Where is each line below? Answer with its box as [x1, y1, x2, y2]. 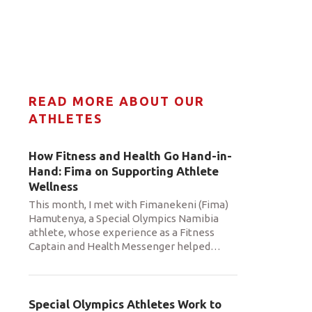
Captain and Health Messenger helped [29, 240, 210, 252]
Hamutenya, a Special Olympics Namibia [29, 212, 219, 224]
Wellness [29, 180, 78, 193]
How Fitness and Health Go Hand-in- [29, 149, 232, 162]
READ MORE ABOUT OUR [29, 94, 205, 108]
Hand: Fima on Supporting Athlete [29, 164, 219, 178]
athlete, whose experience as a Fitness [29, 226, 214, 238]
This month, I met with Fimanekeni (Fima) [29, 198, 228, 210]
